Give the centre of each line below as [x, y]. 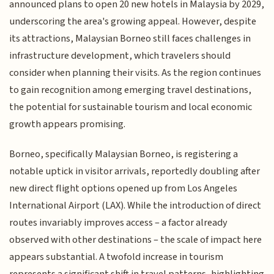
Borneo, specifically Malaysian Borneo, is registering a [124, 154]
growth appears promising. [68, 124]
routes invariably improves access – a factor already [119, 222]
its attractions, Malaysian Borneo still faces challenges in [130, 39]
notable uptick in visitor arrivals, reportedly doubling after [135, 171]
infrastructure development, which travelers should [120, 56]
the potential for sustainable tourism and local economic [131, 107]
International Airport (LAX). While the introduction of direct [135, 205]
